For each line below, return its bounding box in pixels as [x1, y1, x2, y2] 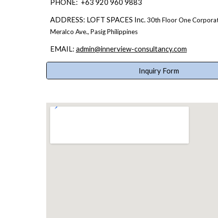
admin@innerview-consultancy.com [75, 45, 187, 53]
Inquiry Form [139, 66, 180, 75]
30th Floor [146, 16, 177, 24]
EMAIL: [50, 45, 74, 53]
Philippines [105, 28, 138, 36]
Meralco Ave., [50, 28, 91, 36]
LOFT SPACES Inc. [85, 16, 147, 24]
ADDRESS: [50, 16, 85, 24]
